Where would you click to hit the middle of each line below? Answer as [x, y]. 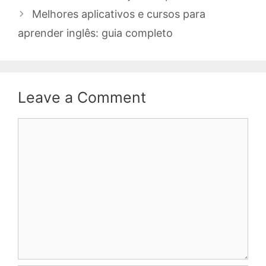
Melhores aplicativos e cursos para [118, 14]
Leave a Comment [82, 97]
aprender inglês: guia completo [95, 33]
